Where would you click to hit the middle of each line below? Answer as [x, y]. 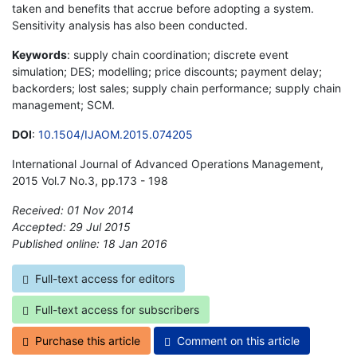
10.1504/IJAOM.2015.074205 [116, 134]
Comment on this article [238, 340]
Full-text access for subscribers [117, 309]
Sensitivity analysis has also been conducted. [130, 25]
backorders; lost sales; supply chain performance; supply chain [177, 88]
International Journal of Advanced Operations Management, [168, 163]
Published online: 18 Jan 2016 [90, 243]
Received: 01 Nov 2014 [73, 210]
